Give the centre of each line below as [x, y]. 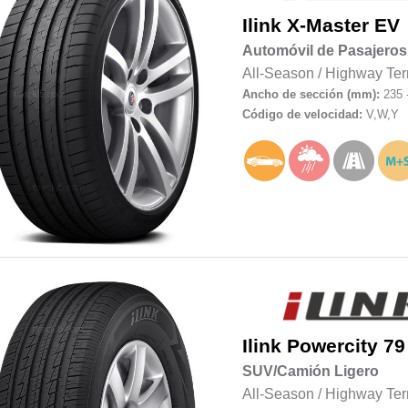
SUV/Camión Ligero [310, 371]
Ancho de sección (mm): [311, 94]
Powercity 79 [346, 346]
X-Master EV [343, 25]
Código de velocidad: [304, 114]
